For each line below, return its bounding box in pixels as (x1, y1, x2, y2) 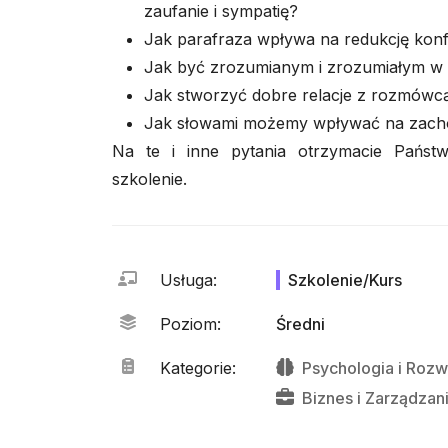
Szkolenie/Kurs (288, 270, 402, 290)
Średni (276, 314, 325, 334)
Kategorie (160, 358, 232, 378)
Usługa (160, 270, 213, 290)
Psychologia (302, 358, 394, 378)
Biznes (302, 388, 353, 408)
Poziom (160, 314, 217, 334)
